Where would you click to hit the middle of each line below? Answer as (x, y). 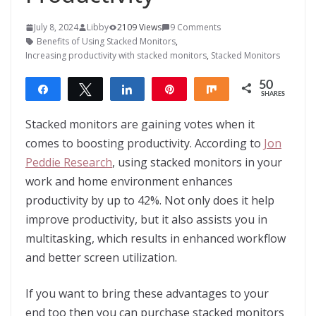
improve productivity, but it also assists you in (146, 220)
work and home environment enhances (129, 182)
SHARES (273, 95)
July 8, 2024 (56, 28)
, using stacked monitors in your (197, 163)
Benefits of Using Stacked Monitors (106, 42)
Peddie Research (69, 163)
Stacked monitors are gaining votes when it (140, 124)
